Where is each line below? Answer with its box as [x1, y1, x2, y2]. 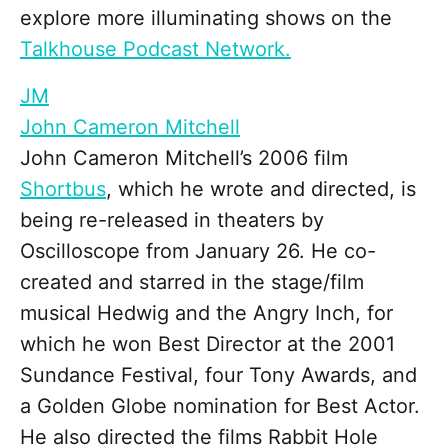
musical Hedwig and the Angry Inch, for [20, 300, 393, 325]
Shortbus [20, 176, 106, 201]
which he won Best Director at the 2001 [20, 331, 395, 356]
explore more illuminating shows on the [20, 5, 392, 30]
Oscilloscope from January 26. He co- [20, 238, 376, 263]
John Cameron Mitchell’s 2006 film [20, 145, 348, 170]
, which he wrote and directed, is [106, 176, 416, 201]
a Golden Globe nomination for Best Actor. [20, 393, 420, 418]
